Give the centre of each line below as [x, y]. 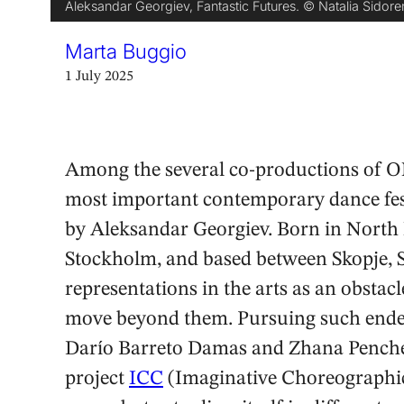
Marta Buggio [126, 50]
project [97, 379]
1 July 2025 [99, 76]
